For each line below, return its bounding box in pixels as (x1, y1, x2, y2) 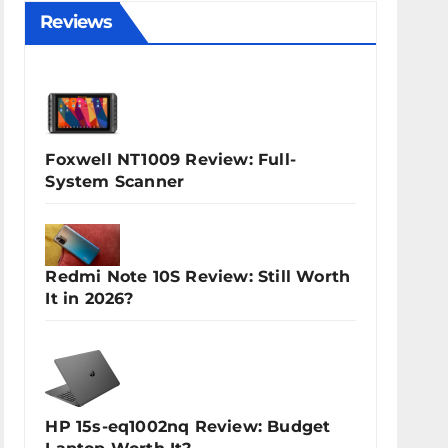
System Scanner (45, 172, 185, 191)
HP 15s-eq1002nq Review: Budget (45, 417, 331, 437)
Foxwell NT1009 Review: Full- (45, 150, 296, 169)
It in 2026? (45, 289, 134, 309)
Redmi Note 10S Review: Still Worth (45, 267, 351, 287)
